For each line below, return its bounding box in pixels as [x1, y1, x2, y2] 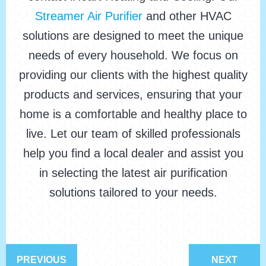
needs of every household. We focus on [28, 49, 238, 62]
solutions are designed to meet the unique [23, 29, 243, 43]
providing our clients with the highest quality [18, 68, 248, 82]
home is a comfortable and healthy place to [19, 107, 247, 121]
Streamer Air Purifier [34, 9, 142, 23]
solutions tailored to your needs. [49, 186, 217, 199]
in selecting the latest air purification [39, 166, 227, 180]
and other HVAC [142, 9, 232, 23]
